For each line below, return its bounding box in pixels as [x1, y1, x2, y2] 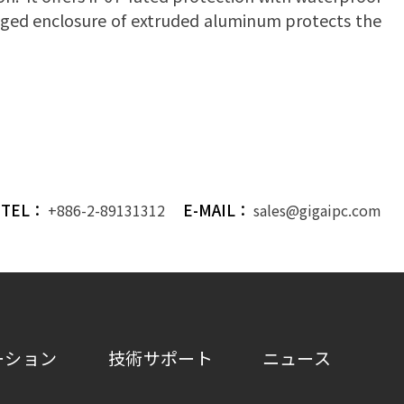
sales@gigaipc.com [253, 199, 381, 222]
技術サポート [107, 344, 214, 370]
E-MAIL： [183, 198, 251, 222]
